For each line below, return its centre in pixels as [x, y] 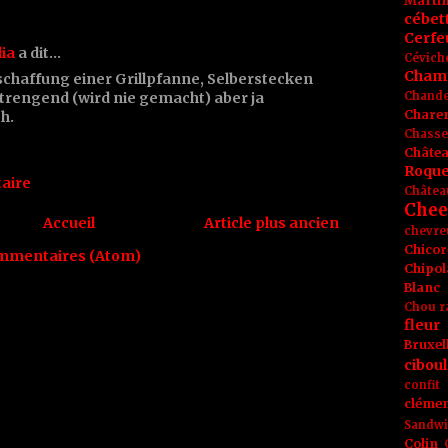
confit [422, 385]
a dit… [38, 52]
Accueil [68, 222]
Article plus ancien [271, 222]
